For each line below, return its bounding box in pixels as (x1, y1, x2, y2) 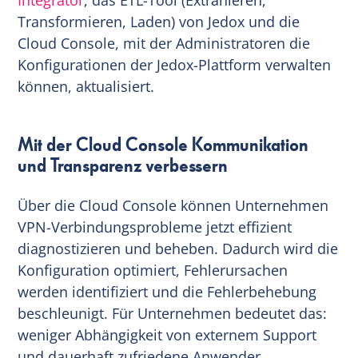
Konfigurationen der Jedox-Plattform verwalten (18, 54, 332, 74)
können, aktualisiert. (18, 76, 155, 96)
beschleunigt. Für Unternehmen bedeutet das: (18, 303, 328, 323)
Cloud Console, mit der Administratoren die (18, 33, 311, 53)
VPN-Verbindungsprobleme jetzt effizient (18, 217, 292, 237)
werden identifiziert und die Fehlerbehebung (18, 281, 317, 301)
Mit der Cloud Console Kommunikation (18, 132, 309, 158)
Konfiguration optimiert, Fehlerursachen (18, 260, 288, 280)
